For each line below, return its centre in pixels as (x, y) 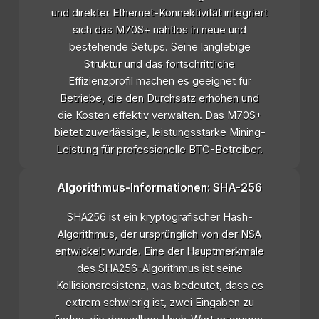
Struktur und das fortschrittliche (159, 64)
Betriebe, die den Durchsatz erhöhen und (159, 99)
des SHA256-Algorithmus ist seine (159, 269)
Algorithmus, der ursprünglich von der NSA (159, 235)
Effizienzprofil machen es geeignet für (159, 82)
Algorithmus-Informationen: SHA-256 (159, 188)
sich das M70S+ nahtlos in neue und (159, 30)
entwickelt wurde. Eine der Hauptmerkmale (159, 252)
